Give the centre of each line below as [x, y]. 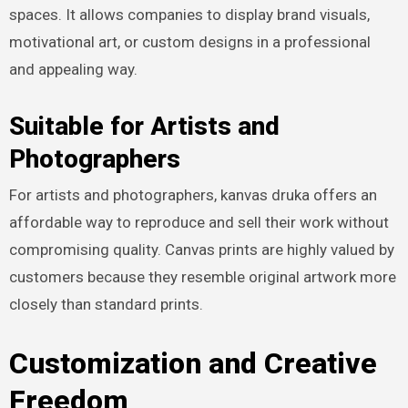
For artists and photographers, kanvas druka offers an [193, 195]
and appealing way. [73, 70]
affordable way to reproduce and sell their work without [199, 223]
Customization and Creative [193, 364]
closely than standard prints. [106, 305]
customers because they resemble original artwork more [202, 277]
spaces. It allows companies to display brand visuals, [189, 15]
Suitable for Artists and [144, 127]
